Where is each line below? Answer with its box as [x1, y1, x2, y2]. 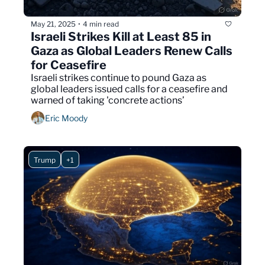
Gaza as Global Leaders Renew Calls [31, 44, 232, 59]
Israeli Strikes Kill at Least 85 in [31, 30, 211, 44]
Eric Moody [45, 112, 88, 123]
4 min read [83, 19, 119, 28]
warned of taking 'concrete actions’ [31, 95, 185, 106]
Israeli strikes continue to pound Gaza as [31, 72, 206, 84]
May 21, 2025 [31, 19, 76, 28]
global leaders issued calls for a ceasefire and [31, 83, 228, 95]
